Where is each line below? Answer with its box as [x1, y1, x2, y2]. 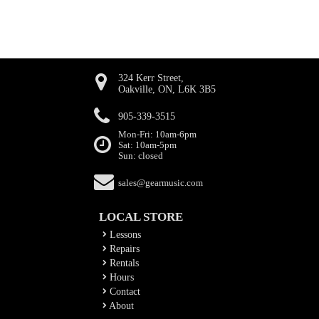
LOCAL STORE [99, 210, 183, 224]
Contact [107, 286, 140, 297]
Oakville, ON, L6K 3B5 [117, 84, 216, 95]
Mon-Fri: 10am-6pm [117, 130, 197, 140]
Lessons [107, 229, 141, 240]
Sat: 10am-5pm [117, 140, 177, 150]
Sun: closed [117, 151, 163, 161]
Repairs [107, 244, 140, 254]
